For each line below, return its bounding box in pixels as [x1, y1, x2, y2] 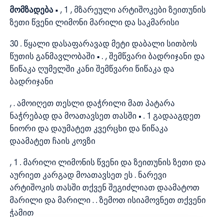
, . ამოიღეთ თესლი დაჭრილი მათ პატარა [10, 97, 175, 108]
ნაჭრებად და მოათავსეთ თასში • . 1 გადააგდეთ [10, 110, 201, 121]
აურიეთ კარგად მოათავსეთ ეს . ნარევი [10, 170, 167, 181]
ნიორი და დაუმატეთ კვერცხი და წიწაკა [10, 123, 168, 134]
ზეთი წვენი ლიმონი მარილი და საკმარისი [10, 16, 179, 28]
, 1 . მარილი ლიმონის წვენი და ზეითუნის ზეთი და [10, 157, 206, 168]
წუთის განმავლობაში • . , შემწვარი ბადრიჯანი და [10, 51, 205, 62]
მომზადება [10, 4, 55, 15]
